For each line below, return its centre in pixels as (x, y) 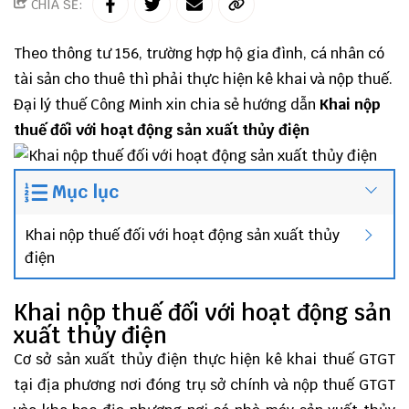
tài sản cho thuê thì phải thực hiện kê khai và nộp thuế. (203, 79)
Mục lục (85, 192)
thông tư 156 (95, 53)
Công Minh (128, 105)
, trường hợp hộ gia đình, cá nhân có (262, 53)
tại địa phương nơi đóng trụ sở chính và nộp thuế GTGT (204, 385)
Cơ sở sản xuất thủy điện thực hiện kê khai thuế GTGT (204, 359)
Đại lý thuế (52, 105)
